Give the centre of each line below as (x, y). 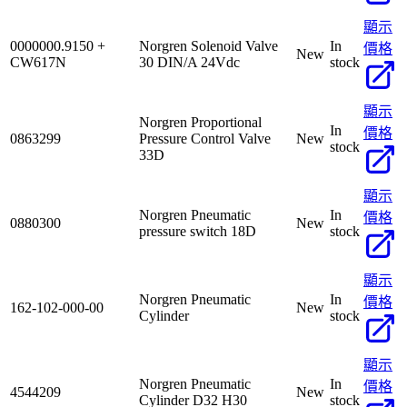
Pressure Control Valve (205, 138)
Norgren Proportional (200, 122)
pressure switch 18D (198, 231)
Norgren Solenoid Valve (208, 45)
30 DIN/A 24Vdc (189, 62)
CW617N (38, 62)
